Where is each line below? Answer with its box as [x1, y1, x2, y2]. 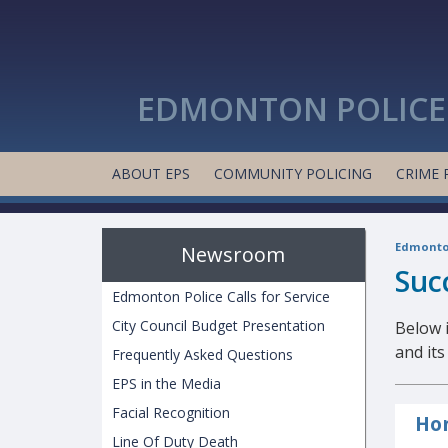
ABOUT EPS [112, 164, 190, 183]
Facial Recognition [112, 403, 230, 422]
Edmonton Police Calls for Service [112, 287, 330, 306]
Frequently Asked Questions [112, 345, 293, 364]
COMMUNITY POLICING [214, 164, 372, 183]
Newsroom [181, 241, 286, 268]
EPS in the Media [112, 374, 221, 393]
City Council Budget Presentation [112, 316, 325, 335]
